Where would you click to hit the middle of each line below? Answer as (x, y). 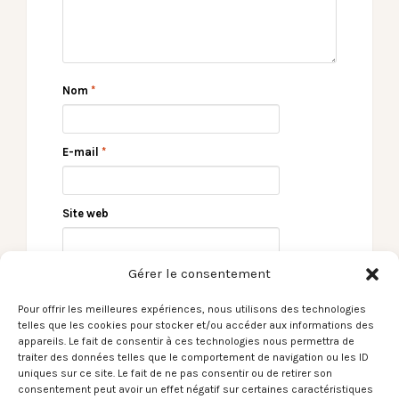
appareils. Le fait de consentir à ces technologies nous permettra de (186, 341)
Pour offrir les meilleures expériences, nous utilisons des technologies (192, 309)
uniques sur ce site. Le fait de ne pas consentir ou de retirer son (175, 373)
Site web (85, 213)
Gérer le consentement (199, 273)
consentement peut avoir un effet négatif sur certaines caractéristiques (195, 389)
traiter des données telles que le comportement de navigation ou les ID (193, 357)
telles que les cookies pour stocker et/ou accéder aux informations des (196, 325)
